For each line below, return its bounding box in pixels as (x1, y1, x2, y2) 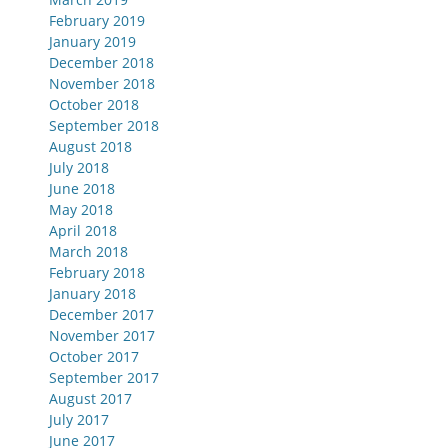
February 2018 (49, 263, 145, 283)
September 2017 (49, 368, 159, 388)
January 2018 (49, 284, 136, 304)
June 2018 (49, 179, 115, 199)
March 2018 (49, 242, 128, 262)
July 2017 (49, 410, 109, 430)
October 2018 (49, 95, 139, 115)
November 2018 (49, 74, 155, 94)
